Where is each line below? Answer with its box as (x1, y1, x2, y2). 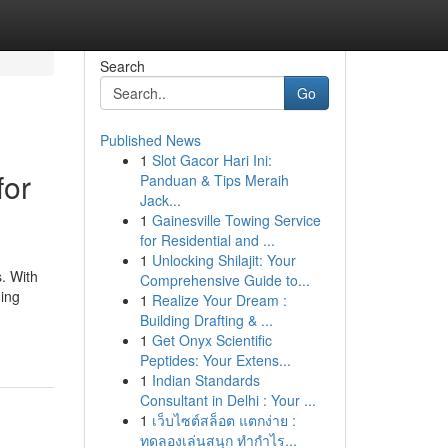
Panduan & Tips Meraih (139, 170, 289, 190)
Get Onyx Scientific (151, 330, 272, 350)
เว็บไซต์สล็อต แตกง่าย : (151, 410, 296, 430)
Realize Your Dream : (151, 290, 287, 310)
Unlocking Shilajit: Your (151, 250, 296, 270)
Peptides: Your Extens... (139, 350, 291, 370)
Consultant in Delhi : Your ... (139, 390, 316, 410)
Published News (99, 130, 201, 150)
